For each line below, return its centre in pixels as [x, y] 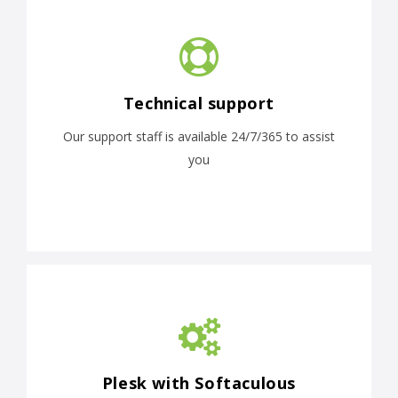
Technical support [199, 103]
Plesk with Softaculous [199, 383]
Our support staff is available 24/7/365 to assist [199, 137]
